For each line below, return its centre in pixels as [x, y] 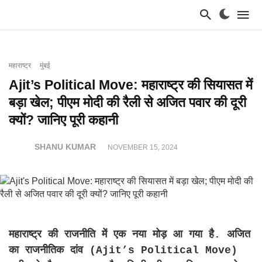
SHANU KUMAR [65, 147]
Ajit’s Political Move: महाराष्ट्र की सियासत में [131, 85]
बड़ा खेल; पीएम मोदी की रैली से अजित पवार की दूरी [127, 102]
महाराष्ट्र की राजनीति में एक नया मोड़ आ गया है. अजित [130, 235]
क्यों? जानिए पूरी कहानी [63, 120]
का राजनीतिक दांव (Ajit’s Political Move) [123, 250]
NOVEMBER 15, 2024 [143, 147]
